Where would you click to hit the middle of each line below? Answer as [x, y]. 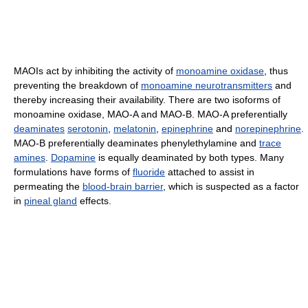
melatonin [135, 128]
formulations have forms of [73, 172]
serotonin [88, 128]
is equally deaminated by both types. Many [190, 157]
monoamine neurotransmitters [207, 85]
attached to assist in [210, 172]
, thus [276, 70]
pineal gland [51, 200]
